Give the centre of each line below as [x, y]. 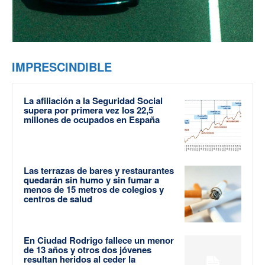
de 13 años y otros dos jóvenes [88, 249]
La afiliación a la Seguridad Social [93, 101]
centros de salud [58, 198]
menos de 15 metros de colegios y [94, 189]
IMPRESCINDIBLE [62, 67]
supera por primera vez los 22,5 [88, 110]
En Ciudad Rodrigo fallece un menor [99, 240]
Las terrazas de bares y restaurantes [99, 170]
